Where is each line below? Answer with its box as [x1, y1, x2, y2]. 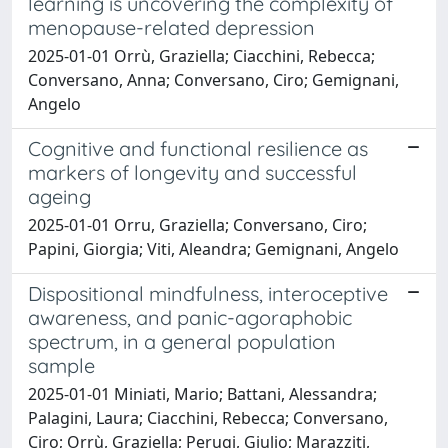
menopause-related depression [28, 14, 315, 40]
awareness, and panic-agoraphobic [28, 304, 352, 330]
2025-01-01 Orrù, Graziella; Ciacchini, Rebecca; [28, 44, 375, 67]
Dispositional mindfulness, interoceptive [28, 280, 388, 306]
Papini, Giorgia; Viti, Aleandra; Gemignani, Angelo [28, 237, 399, 260]
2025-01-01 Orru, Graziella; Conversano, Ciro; [28, 213, 367, 236]
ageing [28, 183, 91, 209]
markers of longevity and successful [28, 159, 357, 185]
